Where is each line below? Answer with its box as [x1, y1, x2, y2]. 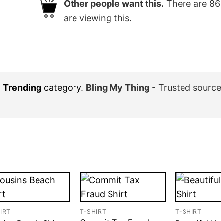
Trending [3, 82, 41, 93]
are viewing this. [63, 13, 132, 24]
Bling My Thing [86, 82, 149, 93]
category [41, 82, 81, 93]
